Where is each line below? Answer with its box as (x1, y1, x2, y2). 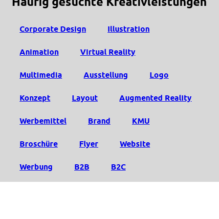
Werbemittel (20, 116, 66, 126)
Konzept (20, 93, 50, 103)
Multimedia (20, 70, 62, 80)
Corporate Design (20, 24, 86, 34)
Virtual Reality (80, 47, 135, 57)
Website (120, 139, 150, 149)
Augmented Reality (119, 93, 192, 103)
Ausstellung (84, 70, 128, 80)
